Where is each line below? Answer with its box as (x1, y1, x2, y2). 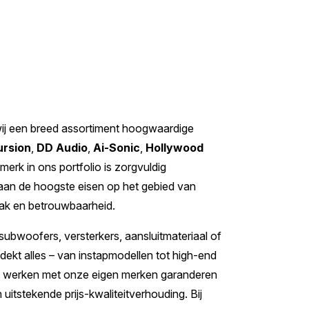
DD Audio (37, 140, 88, 154)
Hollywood (146, 140, 203, 154)
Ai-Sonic (93, 140, 140, 154)
